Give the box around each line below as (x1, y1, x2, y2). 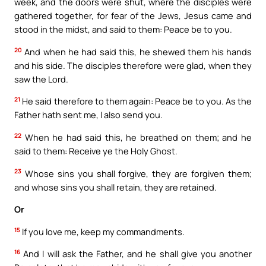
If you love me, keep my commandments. (20, 225, 185, 237)
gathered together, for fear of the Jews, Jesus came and (14, 9, 252, 22)
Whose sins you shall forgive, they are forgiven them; (21, 167, 252, 179)
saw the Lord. (14, 72, 68, 85)
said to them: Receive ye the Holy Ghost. (14, 145, 178, 157)
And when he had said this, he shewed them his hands (22, 45, 252, 58)
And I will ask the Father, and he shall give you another (20, 248, 252, 260)
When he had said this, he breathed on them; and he (21, 131, 252, 143)
